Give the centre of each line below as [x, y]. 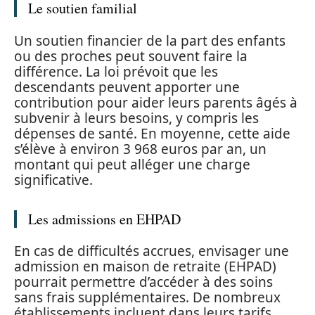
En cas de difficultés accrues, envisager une [152, 251]
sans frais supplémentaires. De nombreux [147, 298]
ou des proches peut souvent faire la [131, 56]
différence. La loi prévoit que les [116, 71]
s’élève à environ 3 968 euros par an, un [140, 149]
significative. [53, 180]
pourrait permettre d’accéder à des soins [143, 282]
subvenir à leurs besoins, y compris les [136, 118]
